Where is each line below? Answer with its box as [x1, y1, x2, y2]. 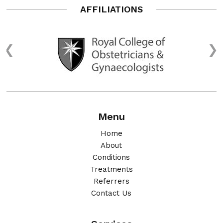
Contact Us [91, 189, 132, 198]
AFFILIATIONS [80, 4, 143, 15]
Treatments [90, 165, 133, 174]
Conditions [93, 153, 130, 162]
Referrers [93, 177, 129, 186]
